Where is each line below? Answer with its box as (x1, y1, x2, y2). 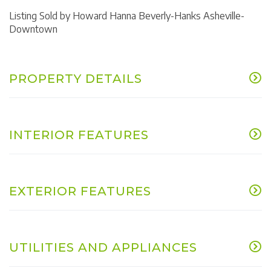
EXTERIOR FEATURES (9, 183, 151, 198)
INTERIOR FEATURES (9, 127, 149, 142)
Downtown (9, 22, 57, 35)
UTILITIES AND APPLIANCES (9, 240, 197, 255)
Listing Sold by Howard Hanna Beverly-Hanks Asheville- (9, 9, 244, 22)
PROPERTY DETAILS (9, 71, 142, 86)
